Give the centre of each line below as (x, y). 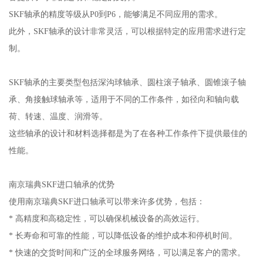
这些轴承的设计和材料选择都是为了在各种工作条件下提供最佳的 (128, 134)
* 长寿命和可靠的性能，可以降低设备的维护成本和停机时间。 (123, 236)
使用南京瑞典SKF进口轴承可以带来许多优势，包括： (107, 202)
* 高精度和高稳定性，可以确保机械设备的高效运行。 (106, 219)
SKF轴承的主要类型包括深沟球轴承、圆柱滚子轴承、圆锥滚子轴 (127, 82)
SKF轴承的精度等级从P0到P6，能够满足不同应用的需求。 (115, 14)
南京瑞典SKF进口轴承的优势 (61, 185)
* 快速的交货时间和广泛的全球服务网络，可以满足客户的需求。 (127, 253)
